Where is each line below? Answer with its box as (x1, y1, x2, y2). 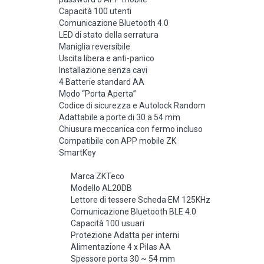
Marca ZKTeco (71, 171, 124, 181)
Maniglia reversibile (59, 41, 130, 51)
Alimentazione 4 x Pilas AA (71, 242, 171, 252)
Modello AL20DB (71, 183, 132, 193)
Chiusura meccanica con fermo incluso (59, 124, 203, 134)
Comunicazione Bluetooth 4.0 (59, 18, 169, 28)
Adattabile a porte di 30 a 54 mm (59, 112, 180, 122)
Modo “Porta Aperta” (59, 88, 136, 98)
